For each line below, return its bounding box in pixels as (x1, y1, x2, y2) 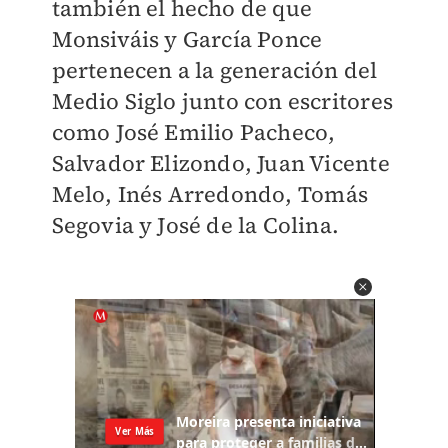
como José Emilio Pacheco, (51, 117, 336, 147)
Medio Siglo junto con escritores (51, 86, 393, 116)
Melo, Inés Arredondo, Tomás (51, 179, 368, 209)
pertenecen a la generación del (51, 55, 378, 85)
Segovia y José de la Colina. (51, 210, 340, 240)
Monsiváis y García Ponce (51, 24, 323, 54)
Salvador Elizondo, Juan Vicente (51, 148, 390, 178)
